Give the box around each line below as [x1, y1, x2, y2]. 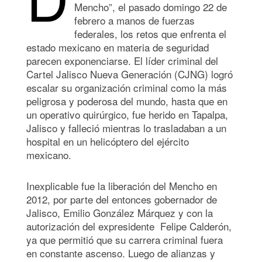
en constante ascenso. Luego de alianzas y [26, 245, 215, 260]
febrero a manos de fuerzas [74, 12, 195, 27]
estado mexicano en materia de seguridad [26, 39, 209, 54]
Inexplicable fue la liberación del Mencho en [26, 178, 217, 193]
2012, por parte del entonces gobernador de [26, 191, 217, 206]
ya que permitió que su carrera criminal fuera [26, 232, 223, 247]
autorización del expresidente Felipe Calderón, [26, 218, 232, 233]
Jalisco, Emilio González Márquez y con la [26, 205, 213, 220]
